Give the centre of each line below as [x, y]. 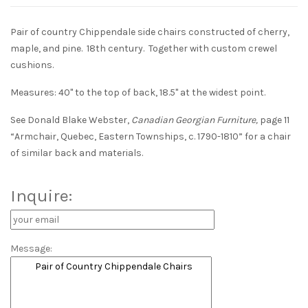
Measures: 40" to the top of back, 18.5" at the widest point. [138, 93]
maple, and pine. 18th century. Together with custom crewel [144, 49]
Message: [31, 249]
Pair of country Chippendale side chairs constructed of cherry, [150, 32]
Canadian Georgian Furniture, [196, 120]
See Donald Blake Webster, [71, 120]
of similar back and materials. [77, 153]
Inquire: [41, 196]
